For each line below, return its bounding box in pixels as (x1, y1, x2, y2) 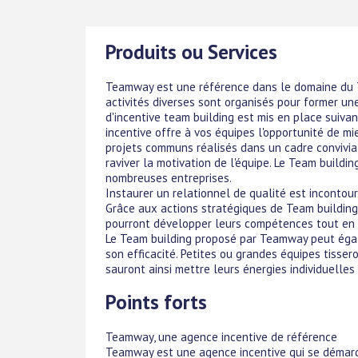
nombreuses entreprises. (105, 169, 232, 185)
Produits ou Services (105, 38, 277, 65)
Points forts (105, 289, 207, 316)
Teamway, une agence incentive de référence (105, 329, 337, 344)
